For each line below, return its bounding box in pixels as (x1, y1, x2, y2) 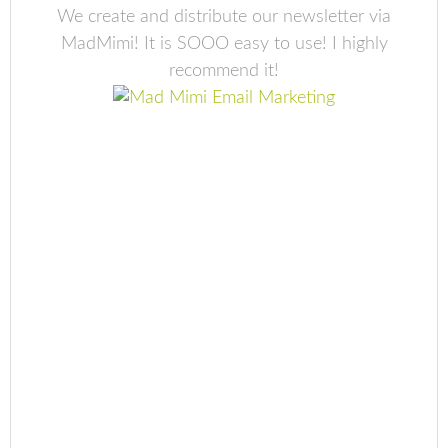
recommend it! (169, 62, 279, 80)
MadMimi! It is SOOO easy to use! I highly (60, 35, 388, 53)
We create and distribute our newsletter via (57, 8, 391, 26)
